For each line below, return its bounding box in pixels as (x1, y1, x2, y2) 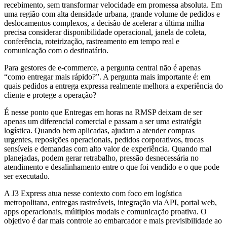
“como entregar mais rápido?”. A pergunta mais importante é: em (4, 72, 210, 82)
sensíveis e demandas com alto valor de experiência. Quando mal (4, 144, 211, 154)
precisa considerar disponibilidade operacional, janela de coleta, (4, 28, 206, 37)
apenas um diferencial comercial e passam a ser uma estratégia (4, 117, 202, 126)
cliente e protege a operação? (4, 91, 96, 100)
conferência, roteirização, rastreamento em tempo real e (4, 37, 179, 46)
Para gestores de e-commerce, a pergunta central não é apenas (4, 63, 201, 72)
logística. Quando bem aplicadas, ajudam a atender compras (4, 126, 195, 135)
